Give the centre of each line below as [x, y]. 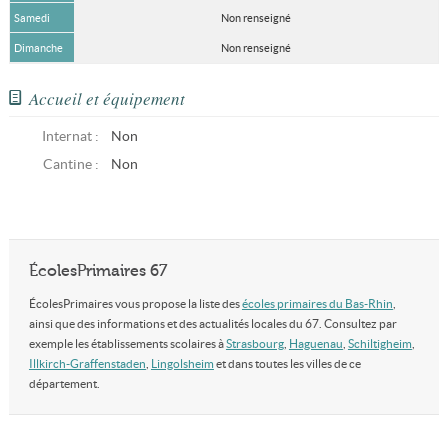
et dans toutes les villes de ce [287, 363]
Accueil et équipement [106, 98]
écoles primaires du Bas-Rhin [317, 303]
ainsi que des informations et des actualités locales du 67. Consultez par [212, 323]
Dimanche [38, 48]
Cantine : [70, 164]
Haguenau [315, 343]
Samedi [31, 18]
